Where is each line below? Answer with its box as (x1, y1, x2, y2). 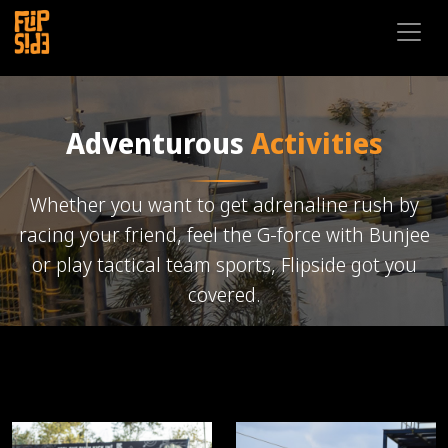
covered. (188, 281, 260, 309)
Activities (250, 123, 383, 163)
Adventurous (65, 123, 251, 163)
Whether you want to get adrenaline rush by (29, 191, 419, 219)
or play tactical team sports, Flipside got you (31, 251, 417, 279)
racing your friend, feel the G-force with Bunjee (18, 221, 430, 249)
